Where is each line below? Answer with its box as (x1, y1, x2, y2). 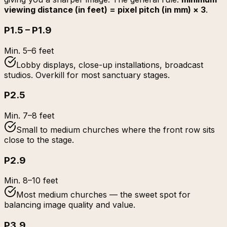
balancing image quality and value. (4, 200, 135, 210)
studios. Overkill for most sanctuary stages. (4, 69, 170, 80)
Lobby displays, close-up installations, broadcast (16, 59, 203, 70)
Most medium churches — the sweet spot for (16, 190, 191, 200)
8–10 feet (23, 175, 58, 186)
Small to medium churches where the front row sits (16, 124, 215, 135)
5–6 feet (23, 45, 54, 56)
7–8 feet (23, 110, 54, 121)
